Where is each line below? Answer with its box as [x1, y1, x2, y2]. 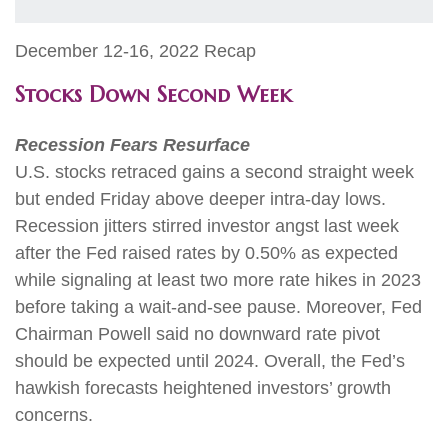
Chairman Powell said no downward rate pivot [15, 324, 380, 344]
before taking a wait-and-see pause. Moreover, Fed [15, 297, 422, 317]
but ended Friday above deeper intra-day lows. [15, 189, 386, 209]
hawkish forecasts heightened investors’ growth [15, 378, 391, 398]
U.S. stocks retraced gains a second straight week [15, 162, 414, 182]
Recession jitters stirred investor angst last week [15, 216, 399, 236]
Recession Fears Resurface [15, 135, 250, 155]
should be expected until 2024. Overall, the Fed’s [15, 351, 405, 371]
